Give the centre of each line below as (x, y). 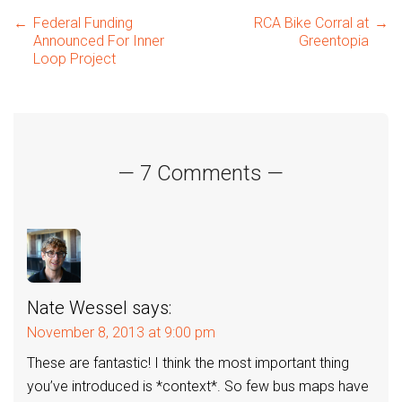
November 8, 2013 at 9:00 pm (121, 333)
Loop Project (74, 59)
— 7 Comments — (201, 174)
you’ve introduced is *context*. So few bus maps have (198, 387)
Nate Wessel (77, 308)
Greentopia (334, 41)
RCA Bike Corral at (311, 23)
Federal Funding (83, 23)
